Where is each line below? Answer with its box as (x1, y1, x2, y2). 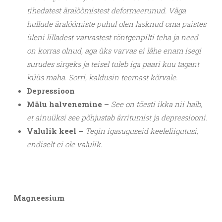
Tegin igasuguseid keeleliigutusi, (85, 126, 198, 136)
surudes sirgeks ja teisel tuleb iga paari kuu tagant (27, 59, 199, 69)
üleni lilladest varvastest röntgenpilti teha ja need (27, 32, 198, 43)
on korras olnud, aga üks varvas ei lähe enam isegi (27, 46, 201, 56)
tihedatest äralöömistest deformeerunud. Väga (27, 5, 186, 16)
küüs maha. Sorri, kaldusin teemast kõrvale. (27, 72, 177, 83)
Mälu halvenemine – (27, 99, 111, 110)
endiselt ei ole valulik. (27, 139, 102, 150)
